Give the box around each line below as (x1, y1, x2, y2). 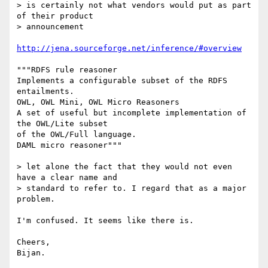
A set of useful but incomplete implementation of (17, 108, 246, 118)
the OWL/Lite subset (17, 119, 117, 129)
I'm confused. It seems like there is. (17, 216, 194, 226)
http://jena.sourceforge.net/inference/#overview (17, 44, 242, 53)
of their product (17, 11, 103, 21)
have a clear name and (17, 173, 127, 182)
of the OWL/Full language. (17, 130, 136, 139)
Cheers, (17, 237, 50, 247)
